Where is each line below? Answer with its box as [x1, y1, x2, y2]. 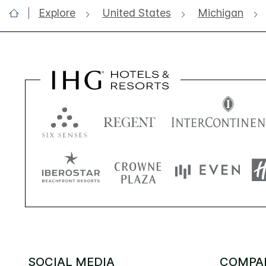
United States [102, 6, 171, 19]
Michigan [198, 6, 243, 19]
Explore [39, 6, 75, 19]
